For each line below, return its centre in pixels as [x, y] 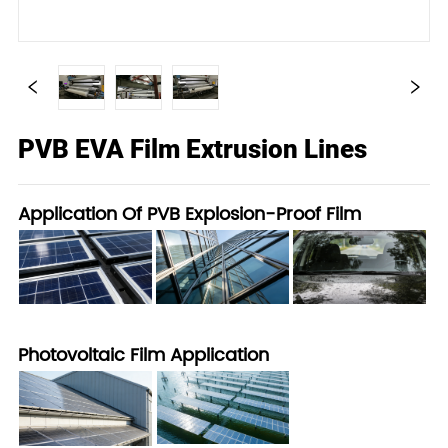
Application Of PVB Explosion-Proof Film [190, 214]
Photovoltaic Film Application [144, 355]
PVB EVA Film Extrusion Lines [193, 148]
